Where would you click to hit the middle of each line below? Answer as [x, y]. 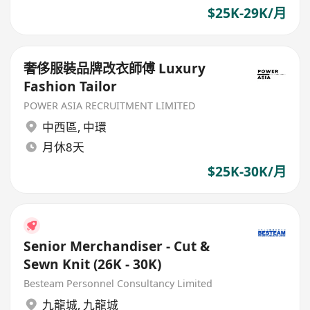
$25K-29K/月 [247, 13]
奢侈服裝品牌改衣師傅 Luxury [115, 68]
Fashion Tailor [71, 86]
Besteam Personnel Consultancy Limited [118, 283]
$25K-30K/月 [247, 171]
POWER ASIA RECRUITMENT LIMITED [110, 105]
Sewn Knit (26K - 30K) [93, 264]
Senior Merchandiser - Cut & [117, 246]
